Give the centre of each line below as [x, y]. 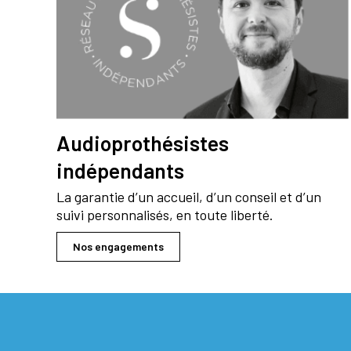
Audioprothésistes [143, 143]
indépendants [120, 170]
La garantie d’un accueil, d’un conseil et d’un [189, 197]
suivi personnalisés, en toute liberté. [165, 215]
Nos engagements [118, 247]
